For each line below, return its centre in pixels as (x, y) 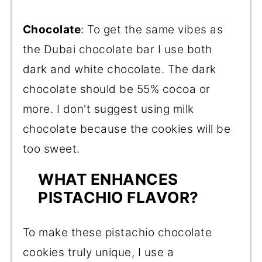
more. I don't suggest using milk (108, 109)
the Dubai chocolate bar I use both (117, 49)
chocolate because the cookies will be (127, 129)
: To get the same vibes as (152, 29)
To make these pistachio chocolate (117, 232)
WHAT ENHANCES (108, 179)
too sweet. (51, 149)
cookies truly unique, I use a (98, 252)
